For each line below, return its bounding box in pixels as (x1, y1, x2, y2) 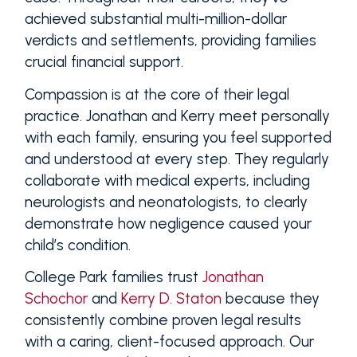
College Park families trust (24, 267, 202, 286)
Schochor (24, 288, 88, 308)
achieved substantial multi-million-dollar (24, 10, 287, 29)
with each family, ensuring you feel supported (24, 127, 331, 147)
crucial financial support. (24, 53, 183, 72)
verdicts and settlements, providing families (24, 31, 316, 50)
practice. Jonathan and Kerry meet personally (24, 106, 330, 125)
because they (221, 288, 320, 308)
